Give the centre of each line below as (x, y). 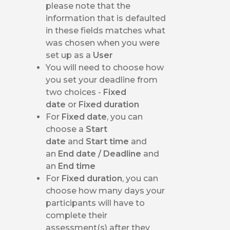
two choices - (75, 92)
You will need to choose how (105, 67)
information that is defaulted (106, 18)
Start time (109, 141)
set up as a (70, 55)
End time (77, 166)
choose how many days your (106, 190)
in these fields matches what (106, 30)
